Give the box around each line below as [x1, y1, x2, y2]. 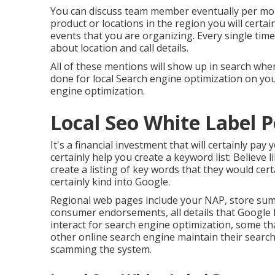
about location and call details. [50, 41, 188, 55]
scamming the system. [50, 242, 152, 256]
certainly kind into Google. [50, 174, 170, 188]
